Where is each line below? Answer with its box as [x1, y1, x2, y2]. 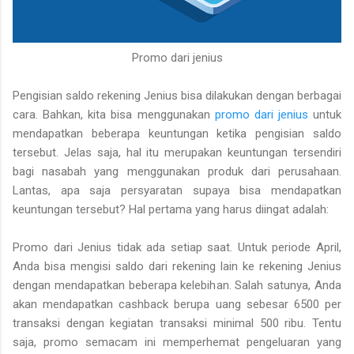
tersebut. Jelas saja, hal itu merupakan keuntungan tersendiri [13, 145, 341, 160]
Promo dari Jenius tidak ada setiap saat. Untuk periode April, [13, 239, 341, 254]
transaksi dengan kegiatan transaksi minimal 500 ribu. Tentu [13, 315, 341, 330]
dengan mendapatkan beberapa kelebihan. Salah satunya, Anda [13, 277, 341, 292]
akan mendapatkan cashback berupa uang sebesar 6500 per [13, 296, 341, 311]
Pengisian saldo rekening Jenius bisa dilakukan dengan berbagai [13, 88, 341, 103]
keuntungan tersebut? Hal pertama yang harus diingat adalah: [13, 201, 332, 217]
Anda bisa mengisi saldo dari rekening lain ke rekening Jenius [13, 258, 341, 273]
